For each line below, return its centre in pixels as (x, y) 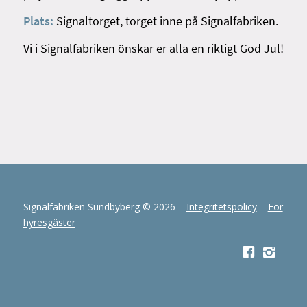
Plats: (38, 21)
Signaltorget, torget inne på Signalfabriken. (165, 21)
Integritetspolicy (221, 207)
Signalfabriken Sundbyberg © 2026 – (105, 207)
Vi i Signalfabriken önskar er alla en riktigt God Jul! (153, 49)
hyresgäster (49, 222)
